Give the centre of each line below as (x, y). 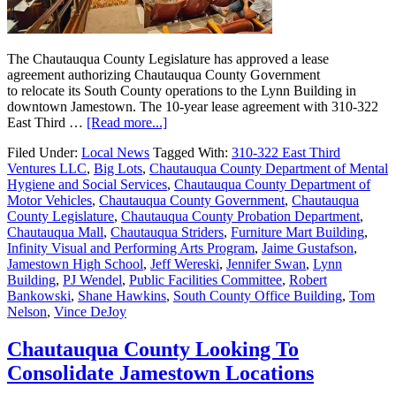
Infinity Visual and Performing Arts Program (131, 247)
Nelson (27, 311)
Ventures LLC (47, 168)
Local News (115, 152)
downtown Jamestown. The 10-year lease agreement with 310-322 (193, 106)
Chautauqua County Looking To (153, 349)
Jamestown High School (75, 263)
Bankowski (39, 295)
